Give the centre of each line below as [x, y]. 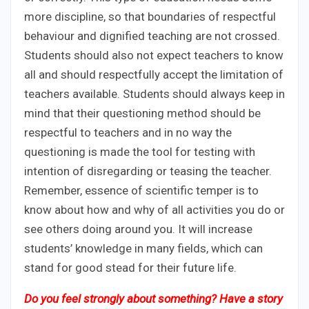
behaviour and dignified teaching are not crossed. [152, 36]
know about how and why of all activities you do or [154, 209]
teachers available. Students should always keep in [154, 93]
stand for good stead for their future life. [130, 267]
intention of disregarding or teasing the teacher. [148, 171]
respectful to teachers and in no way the [128, 132]
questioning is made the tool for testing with [140, 151]
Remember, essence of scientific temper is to [141, 190]
